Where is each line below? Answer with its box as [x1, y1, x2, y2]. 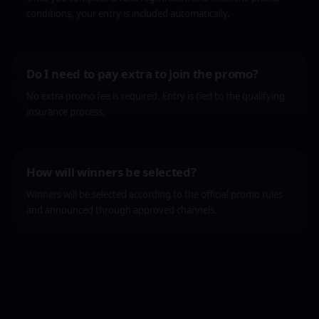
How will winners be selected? [26, 164, 197, 180]
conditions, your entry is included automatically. [26, 7, 230, 20]
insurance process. [26, 105, 105, 118]
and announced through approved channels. [26, 204, 217, 216]
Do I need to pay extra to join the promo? [26, 66, 258, 82]
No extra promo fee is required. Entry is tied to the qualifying [26, 90, 285, 103]
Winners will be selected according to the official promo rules [26, 188, 283, 201]
